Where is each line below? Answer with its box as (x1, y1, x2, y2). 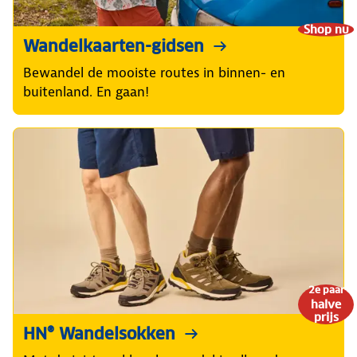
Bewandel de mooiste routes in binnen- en (23, 63, 285, 81)
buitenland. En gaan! (23, 82, 149, 100)
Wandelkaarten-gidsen (23, 35, 204, 57)
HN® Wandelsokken (23, 324, 175, 345)
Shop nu (303, 22, 349, 37)
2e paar (308, 284, 344, 296)
